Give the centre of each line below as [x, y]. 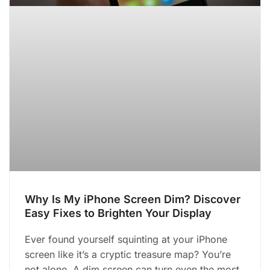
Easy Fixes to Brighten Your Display [118, 213]
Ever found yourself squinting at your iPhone [126, 240]
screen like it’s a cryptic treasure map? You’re [128, 255]
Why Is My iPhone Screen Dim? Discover [133, 199]
